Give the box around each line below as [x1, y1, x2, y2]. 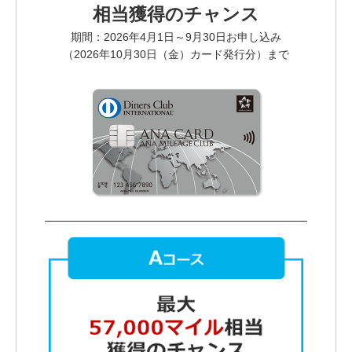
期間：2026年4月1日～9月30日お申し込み [71, 30, 281, 43]
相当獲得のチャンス [93, 3, 259, 24]
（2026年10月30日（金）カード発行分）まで [63, 47, 289, 60]
